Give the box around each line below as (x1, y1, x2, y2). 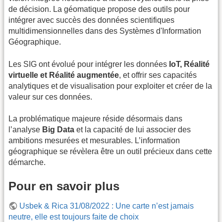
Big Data (42, 125, 74, 134)
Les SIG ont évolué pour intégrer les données (8, 59, 169, 68)
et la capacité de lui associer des (74, 125, 191, 134)
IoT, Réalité (169, 59, 210, 68)
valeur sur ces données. (8, 92, 92, 101)
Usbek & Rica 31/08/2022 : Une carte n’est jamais (19, 202, 194, 211)
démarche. (8, 158, 46, 167)
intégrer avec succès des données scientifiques (8, 16, 174, 25)
